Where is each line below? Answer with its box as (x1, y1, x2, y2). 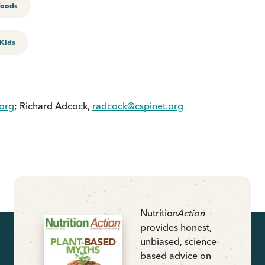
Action (177, 207, 205, 219)
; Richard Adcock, (14, 99, 92, 112)
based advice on (140, 250, 211, 261)
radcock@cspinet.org (92, 99, 183, 112)
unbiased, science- (140, 235, 219, 247)
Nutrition (140, 207, 180, 219)
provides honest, (140, 221, 212, 233)
